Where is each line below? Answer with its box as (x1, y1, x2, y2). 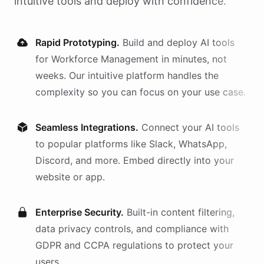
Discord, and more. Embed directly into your (35, 154, 234, 166)
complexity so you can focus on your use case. (35, 86, 246, 98)
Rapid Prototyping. (35, 37, 120, 48)
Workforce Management (51, 53, 159, 65)
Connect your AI (141, 121, 217, 133)
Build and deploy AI (123, 37, 212, 48)
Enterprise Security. (35, 206, 124, 218)
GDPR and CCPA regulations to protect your (35, 239, 233, 251)
